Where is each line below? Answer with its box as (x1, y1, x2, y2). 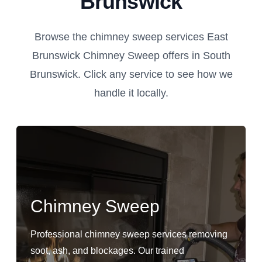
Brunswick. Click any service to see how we (29, 68, 233, 80)
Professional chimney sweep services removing (30, 229, 227, 239)
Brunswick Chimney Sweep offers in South (32, 50, 230, 61)
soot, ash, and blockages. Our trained (30, 246, 184, 256)
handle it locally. (94, 87, 168, 99)
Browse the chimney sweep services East (34, 31, 228, 43)
